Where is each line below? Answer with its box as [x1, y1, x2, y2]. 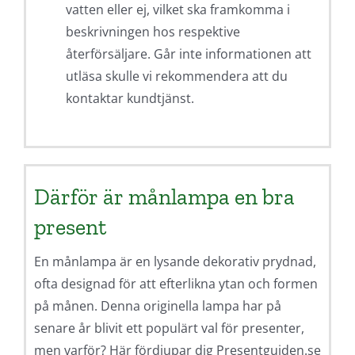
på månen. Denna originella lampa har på [33, 297, 281, 315]
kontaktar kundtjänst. [65, 90, 194, 108]
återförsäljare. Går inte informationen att [65, 45, 311, 63]
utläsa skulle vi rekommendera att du [65, 67, 288, 86]
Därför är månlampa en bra [33, 184, 295, 211]
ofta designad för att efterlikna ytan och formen [33, 275, 318, 293]
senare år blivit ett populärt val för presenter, [33, 319, 304, 338]
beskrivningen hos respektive [65, 23, 240, 41]
